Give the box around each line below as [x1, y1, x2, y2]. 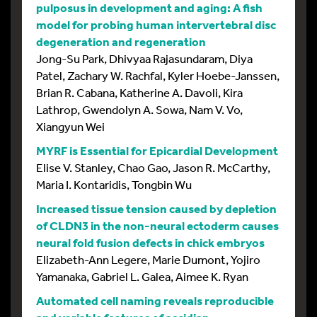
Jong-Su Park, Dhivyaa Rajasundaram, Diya [36, 51, 253, 67]
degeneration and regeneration [36, 34, 206, 50]
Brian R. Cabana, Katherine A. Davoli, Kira [36, 85, 243, 100]
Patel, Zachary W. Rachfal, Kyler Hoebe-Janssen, [36, 68, 279, 83]
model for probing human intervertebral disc [36, 17, 276, 33]
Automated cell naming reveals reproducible [36, 293, 274, 309]
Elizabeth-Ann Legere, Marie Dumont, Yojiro [36, 252, 260, 267]
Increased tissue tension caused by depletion [36, 201, 277, 217]
